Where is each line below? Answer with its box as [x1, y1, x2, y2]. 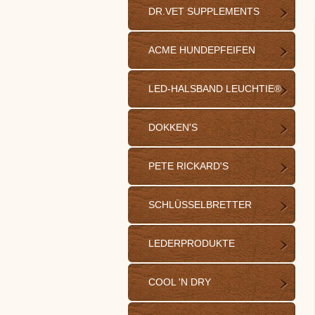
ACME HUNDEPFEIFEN [148, 44, 255, 56]
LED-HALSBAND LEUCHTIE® [148, 83, 281, 94]
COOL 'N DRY [148, 276, 211, 288]
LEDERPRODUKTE [148, 238, 235, 249]
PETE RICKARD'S [148, 160, 229, 172]
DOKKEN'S [148, 122, 198, 133]
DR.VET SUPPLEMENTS [148, 6, 259, 17]
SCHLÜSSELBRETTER [148, 199, 252, 210]
